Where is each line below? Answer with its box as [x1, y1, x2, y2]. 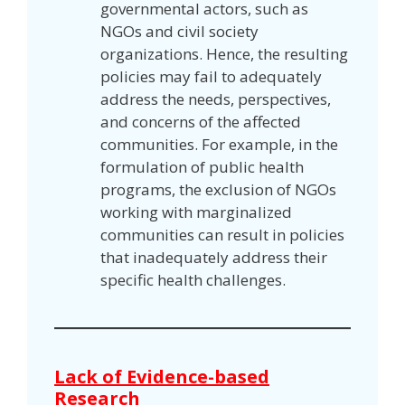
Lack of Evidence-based [54, 363, 269, 389]
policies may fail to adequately [100, 65, 322, 87]
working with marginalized [100, 201, 292, 222]
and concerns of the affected [100, 110, 301, 132]
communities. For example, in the [100, 133, 338, 155]
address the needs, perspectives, [100, 88, 331, 109]
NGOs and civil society [100, 20, 259, 42]
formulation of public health [100, 155, 304, 177]
